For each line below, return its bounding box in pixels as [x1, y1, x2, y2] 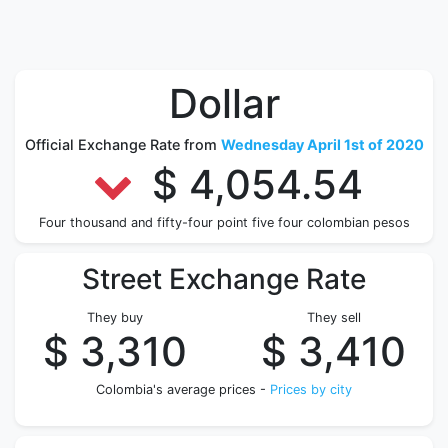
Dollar [168, 79, 280, 128]
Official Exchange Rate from [24, 136, 221, 153]
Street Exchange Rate [82, 262, 366, 296]
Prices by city [270, 382, 352, 397]
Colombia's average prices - [96, 382, 270, 397]
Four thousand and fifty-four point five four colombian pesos [38, 215, 410, 230]
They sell [306, 310, 361, 325]
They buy [86, 310, 143, 325]
